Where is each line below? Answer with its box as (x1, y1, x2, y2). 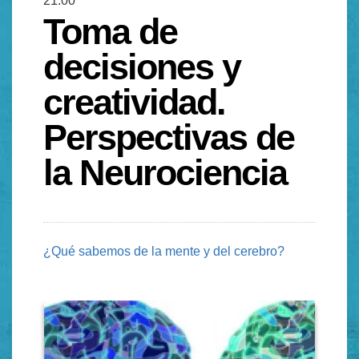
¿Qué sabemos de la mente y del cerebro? (43, 244, 284, 258)
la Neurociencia (43, 151, 287, 192)
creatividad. (43, 81, 225, 122)
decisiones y (43, 46, 240, 87)
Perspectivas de (43, 116, 294, 157)
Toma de (43, 10, 177, 51)
